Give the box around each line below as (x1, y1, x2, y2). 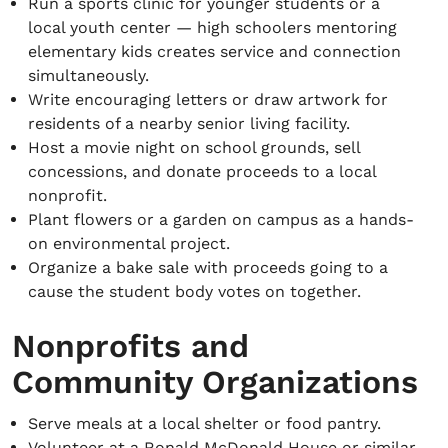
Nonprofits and (12, 327, 249, 365)
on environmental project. (28, 234, 230, 253)
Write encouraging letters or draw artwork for (28, 90, 388, 109)
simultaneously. (28, 66, 149, 85)
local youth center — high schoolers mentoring (28, 18, 397, 37)
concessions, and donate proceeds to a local (28, 162, 376, 181)
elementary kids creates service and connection (28, 42, 401, 61)
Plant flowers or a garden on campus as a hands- (28, 210, 414, 229)
